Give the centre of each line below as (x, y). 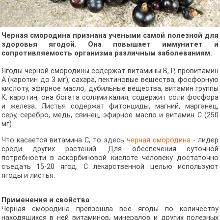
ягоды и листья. (29, 175)
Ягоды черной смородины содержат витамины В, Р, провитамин (110, 71)
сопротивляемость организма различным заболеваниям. (107, 54)
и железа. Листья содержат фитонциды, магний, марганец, (110, 107)
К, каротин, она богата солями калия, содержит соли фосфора (110, 98)
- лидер (205, 140)
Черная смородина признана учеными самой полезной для (110, 36)
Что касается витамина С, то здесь (64, 140)
